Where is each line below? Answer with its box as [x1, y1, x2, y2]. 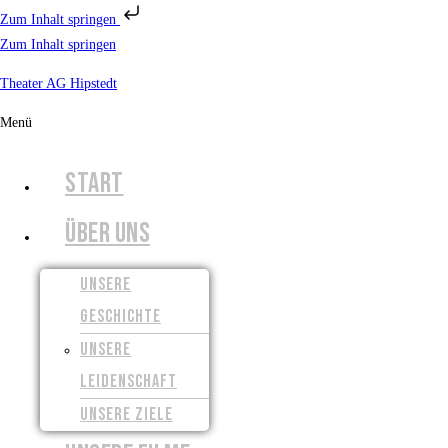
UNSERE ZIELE [80, 403, 173, 425]
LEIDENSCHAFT [80, 370, 177, 392]
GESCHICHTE [80, 305, 161, 327]
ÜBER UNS [65, 216, 150, 250]
